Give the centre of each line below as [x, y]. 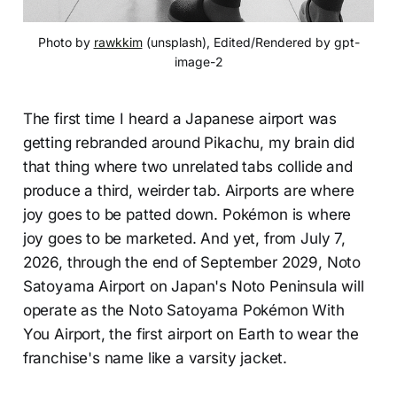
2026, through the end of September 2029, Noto [192, 262]
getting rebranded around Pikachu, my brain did [188, 142]
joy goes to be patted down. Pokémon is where [187, 214]
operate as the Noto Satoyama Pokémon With [183, 310]
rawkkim [118, 42]
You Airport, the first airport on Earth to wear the [191, 334]
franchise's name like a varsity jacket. [155, 358]
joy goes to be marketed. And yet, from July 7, [184, 238]
